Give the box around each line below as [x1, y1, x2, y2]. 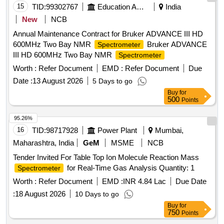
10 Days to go [75, 190, 119, 198]
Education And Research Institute [136, 2, 144, 11]
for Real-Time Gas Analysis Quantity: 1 [65, 163, 194, 172]
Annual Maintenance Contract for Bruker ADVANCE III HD [13, 29, 203, 38]
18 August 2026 [15, 189, 65, 198]
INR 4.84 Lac [123, 177, 166, 186]
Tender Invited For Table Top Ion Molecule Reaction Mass [13, 153, 199, 162]
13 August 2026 [32, 76, 83, 85]
